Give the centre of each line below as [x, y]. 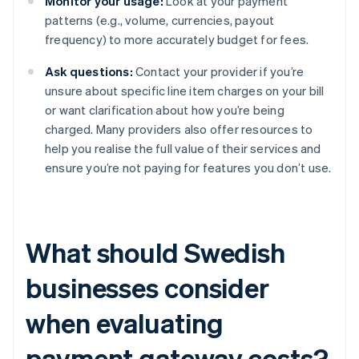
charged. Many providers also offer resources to [179, 129]
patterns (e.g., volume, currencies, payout [160, 20]
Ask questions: [89, 72]
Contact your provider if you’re [218, 72]
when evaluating [125, 323]
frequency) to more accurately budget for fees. [177, 40]
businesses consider [148, 288]
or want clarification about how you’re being [165, 110]
